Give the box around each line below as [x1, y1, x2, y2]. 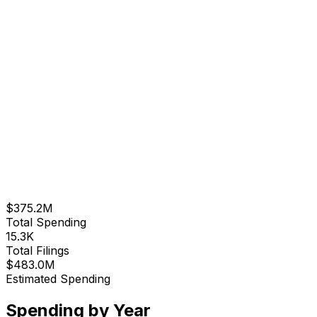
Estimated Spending [6, 271, 110, 286]
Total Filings [6, 243, 69, 258]
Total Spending [6, 214, 86, 229]
